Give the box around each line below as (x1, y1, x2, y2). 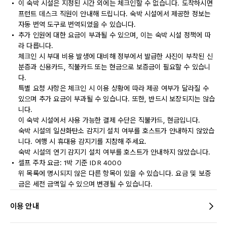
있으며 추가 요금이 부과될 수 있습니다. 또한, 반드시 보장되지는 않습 (18, 95, 215, 103)
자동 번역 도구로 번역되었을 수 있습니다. (18, 20, 136, 28)
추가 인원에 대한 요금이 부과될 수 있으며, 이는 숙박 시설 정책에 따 (18, 31, 211, 39)
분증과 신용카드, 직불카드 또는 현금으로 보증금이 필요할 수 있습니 (18, 63, 211, 71)
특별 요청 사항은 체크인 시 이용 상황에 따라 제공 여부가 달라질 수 (18, 84, 209, 92)
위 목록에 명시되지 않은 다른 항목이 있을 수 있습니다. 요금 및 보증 (18, 169, 211, 177)
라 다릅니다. (18, 42, 54, 50)
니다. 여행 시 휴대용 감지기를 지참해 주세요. (18, 137, 147, 145)
